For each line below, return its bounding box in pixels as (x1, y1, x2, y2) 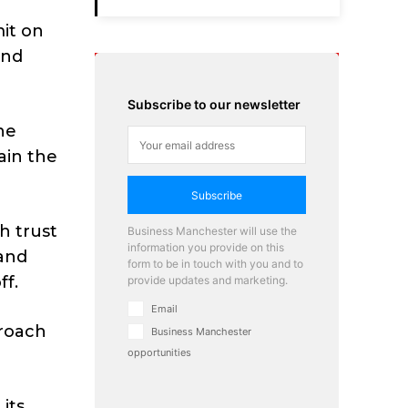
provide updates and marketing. (127, 273, 288, 288)
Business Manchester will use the (127, 224, 297, 239)
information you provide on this (127, 240, 284, 255)
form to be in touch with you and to (127, 257, 303, 271)
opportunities (127, 346, 191, 360)
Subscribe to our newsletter (127, 97, 301, 113)
